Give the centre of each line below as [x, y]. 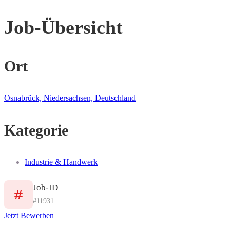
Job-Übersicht [63, 27]
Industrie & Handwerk [61, 162]
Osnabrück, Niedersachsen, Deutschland [70, 98]
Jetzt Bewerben [29, 216]
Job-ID [45, 187]
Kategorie [36, 130]
